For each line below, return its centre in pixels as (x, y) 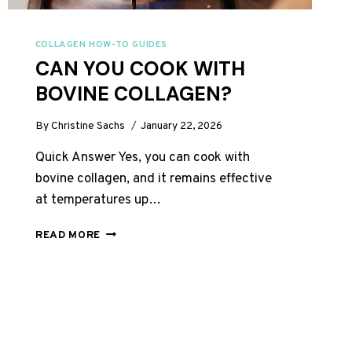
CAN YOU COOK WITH (140, 69)
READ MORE (68, 236)
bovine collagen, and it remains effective (153, 180)
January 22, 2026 (182, 126)
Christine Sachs (88, 126)
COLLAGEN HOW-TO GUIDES (101, 44)
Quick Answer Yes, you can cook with (142, 158)
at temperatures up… (98, 201)
